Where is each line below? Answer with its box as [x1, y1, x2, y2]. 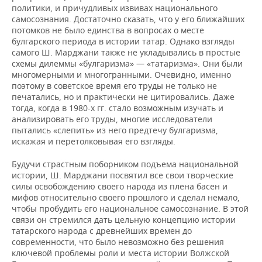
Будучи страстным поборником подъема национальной [12, 158, 239, 170]
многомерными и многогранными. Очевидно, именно [12, 68, 231, 80]
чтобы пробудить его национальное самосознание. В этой [12, 202, 249, 214]
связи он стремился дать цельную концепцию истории [12, 213, 236, 225]
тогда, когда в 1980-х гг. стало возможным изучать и [12, 102, 223, 113]
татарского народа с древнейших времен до [12, 225, 192, 236]
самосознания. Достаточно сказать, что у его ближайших [12, 13, 244, 25]
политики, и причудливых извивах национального [12, 2, 218, 13]
